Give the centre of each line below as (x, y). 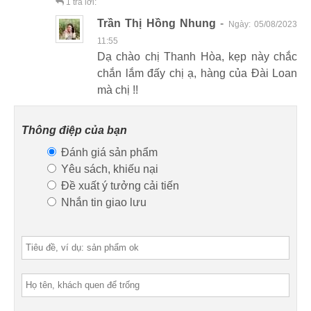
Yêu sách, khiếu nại (108, 169)
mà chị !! (118, 90)
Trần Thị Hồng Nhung (157, 24)
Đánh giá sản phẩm (108, 152)
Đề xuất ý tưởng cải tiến (119, 185)
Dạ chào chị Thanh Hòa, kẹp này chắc (197, 57)
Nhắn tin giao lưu (102, 202)
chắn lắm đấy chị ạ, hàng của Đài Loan (197, 74)
